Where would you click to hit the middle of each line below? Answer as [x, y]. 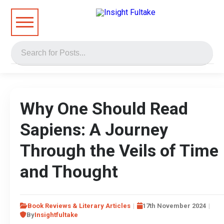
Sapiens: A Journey [94, 129]
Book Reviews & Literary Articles [79, 206]
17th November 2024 [174, 206]
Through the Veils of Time [119, 150]
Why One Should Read [104, 108]
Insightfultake [56, 215]
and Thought [69, 171]
